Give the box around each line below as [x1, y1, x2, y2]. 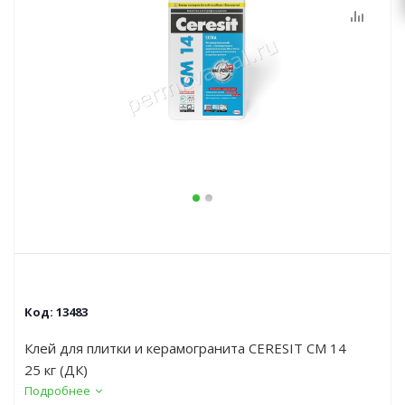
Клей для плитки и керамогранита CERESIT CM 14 [24, 339, 346, 357]
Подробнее [24, 382, 90, 399]
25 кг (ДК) [24, 361, 88, 379]
